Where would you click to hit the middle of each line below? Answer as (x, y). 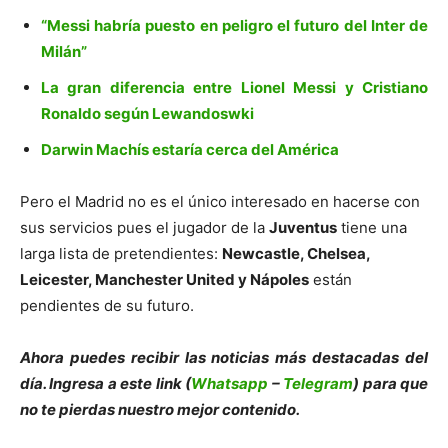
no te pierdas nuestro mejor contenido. (160, 409)
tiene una (372, 227)
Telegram (318, 383)
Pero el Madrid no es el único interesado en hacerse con (220, 201)
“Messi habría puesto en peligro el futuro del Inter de (234, 25)
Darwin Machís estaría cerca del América (190, 149)
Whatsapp (230, 383)
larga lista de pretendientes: (121, 253)
